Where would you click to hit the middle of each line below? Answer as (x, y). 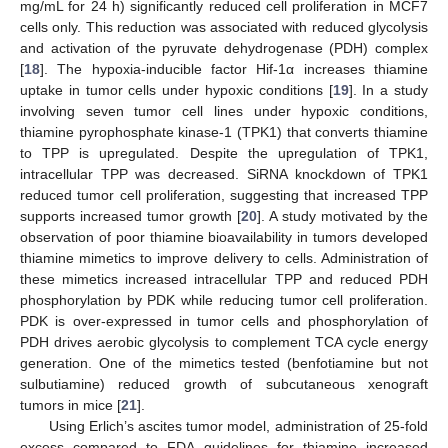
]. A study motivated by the (342, 216)
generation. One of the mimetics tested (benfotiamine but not (224, 363)
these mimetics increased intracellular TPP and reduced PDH (224, 279)
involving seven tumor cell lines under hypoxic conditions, (224, 111)
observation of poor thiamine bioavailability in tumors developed (224, 237)
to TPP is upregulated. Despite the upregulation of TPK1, (224, 153)
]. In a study (388, 90)
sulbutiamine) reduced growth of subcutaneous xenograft (224, 384)
